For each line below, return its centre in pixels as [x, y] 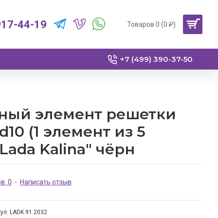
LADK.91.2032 [28, 212]
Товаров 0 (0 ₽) [151, 24]
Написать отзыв [46, 182]
